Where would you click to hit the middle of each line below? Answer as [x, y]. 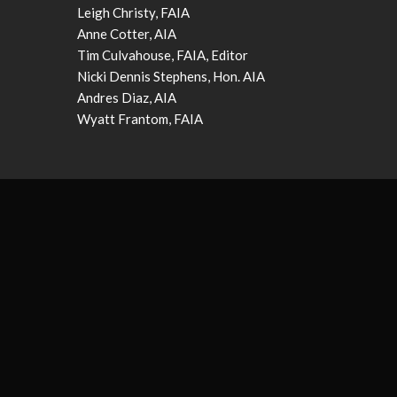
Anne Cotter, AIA [127, 33]
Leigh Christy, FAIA [133, 12]
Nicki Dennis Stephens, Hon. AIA [171, 76]
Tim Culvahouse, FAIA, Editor [163, 54]
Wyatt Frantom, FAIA [140, 118]
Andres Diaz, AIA [127, 97]
